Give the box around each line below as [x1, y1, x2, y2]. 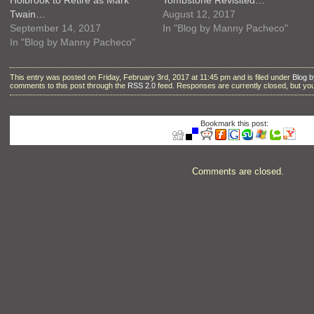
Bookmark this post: [200, 118, 268, 128]
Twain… [10, 8, 46, 20]
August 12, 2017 [162, 8, 235, 20]
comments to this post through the [10, 81, 128, 90]
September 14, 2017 [10, 22, 101, 34]
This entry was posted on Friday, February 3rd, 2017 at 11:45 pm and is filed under [10, 73, 292, 82]
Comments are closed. [191, 165, 284, 177]
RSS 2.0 [128, 81, 156, 90]
